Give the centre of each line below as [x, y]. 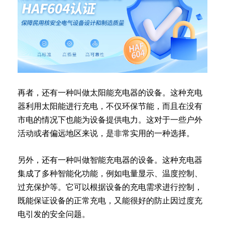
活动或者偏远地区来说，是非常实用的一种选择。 [106, 133]
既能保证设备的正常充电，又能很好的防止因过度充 [110, 200]
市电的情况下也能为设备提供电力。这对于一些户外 [110, 120]
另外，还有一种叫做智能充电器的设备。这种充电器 [110, 160]
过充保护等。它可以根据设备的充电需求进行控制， [110, 187]
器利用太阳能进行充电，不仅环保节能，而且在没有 [110, 106]
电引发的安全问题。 [54, 214]
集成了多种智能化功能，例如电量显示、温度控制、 [110, 173]
